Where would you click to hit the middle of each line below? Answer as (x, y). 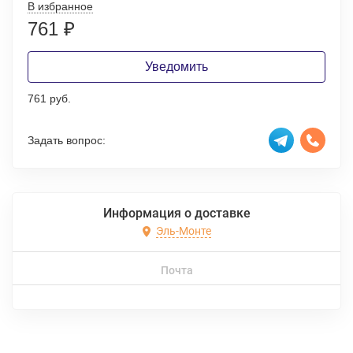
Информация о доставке (176, 213)
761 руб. (49, 98)
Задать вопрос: (67, 140)
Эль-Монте (183, 231)
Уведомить (176, 67)
